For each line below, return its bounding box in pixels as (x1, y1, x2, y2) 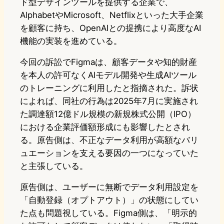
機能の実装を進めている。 (20, 36, 122, 46)
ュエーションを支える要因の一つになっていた (20, 148, 198, 158)
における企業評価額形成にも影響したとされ (20, 122, 190, 132)
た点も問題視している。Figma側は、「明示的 (20, 208, 197, 218)
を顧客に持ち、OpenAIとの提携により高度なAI (20, 23, 201, 33)
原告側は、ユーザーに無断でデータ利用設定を (20, 182, 198, 192)
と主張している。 (20, 161, 88, 171)
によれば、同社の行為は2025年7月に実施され (20, 96, 198, 106)
